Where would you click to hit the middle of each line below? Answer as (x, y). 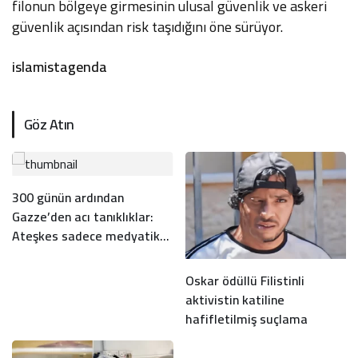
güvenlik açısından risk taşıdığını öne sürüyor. (148, 27)
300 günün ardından (68, 197)
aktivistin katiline (235, 300)
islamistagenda (60, 67)
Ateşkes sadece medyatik (86, 236)
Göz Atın (49, 124)
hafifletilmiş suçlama (246, 319)
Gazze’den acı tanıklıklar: (83, 217)
